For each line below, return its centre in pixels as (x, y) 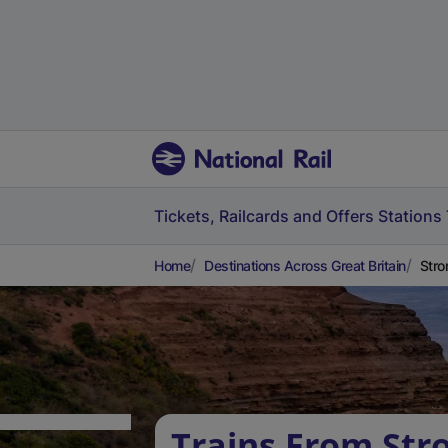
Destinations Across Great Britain (305, 265)
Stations (410, 216)
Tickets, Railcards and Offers (264, 216)
